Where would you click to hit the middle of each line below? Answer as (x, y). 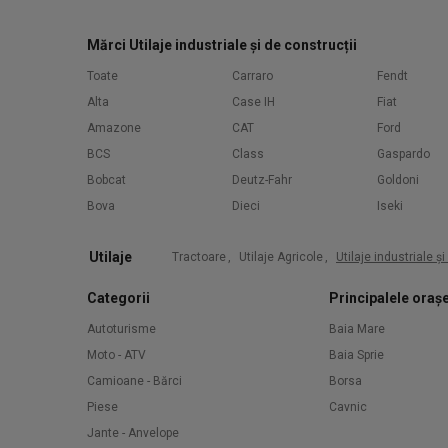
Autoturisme (121, 329)
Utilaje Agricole (281, 257)
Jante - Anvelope (133, 433)
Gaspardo (403, 154)
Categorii (118, 298)
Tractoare (199, 257)
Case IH (253, 102)
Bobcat (106, 180)
